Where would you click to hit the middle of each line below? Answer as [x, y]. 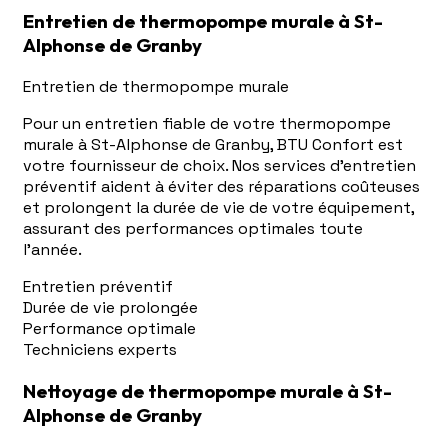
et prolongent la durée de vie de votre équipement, [218, 208]
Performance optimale [109, 329]
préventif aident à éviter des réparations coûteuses [221, 187]
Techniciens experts [100, 350]
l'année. [52, 250]
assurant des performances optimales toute [193, 229]
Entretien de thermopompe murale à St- [203, 21]
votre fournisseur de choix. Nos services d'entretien [219, 166]
